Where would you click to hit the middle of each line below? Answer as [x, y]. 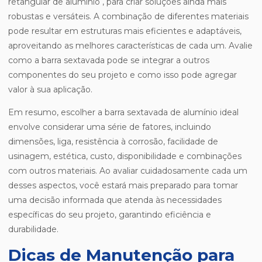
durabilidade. [33, 230]
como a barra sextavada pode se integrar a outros [109, 61]
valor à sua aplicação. [50, 90]
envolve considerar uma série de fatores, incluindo [110, 127]
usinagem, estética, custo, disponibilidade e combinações [125, 156]
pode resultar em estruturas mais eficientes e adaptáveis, [125, 31]
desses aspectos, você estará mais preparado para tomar [123, 186]
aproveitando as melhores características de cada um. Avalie [130, 46]
